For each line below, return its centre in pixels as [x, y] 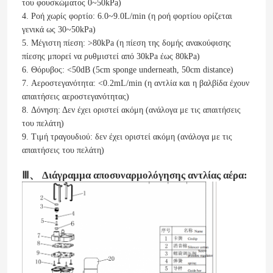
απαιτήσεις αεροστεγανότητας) [75, 97]
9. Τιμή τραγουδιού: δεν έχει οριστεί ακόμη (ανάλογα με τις [127, 137]
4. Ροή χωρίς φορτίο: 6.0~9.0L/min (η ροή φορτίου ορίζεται [127, 16]
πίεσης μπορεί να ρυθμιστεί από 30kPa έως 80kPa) [111, 57]
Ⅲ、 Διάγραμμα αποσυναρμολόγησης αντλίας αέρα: [134, 175]
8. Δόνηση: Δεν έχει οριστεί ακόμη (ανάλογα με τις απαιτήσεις [131, 110]
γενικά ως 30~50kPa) [58, 30]
